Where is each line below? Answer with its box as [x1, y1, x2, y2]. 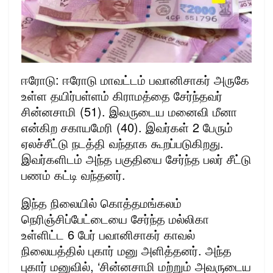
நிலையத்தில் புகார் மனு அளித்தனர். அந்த [21, 241, 232, 259]
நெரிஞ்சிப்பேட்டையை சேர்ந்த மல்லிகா [21, 209, 209, 227]
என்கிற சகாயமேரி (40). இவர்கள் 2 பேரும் [21, 118, 233, 136]
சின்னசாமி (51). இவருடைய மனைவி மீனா [21, 102, 237, 120]
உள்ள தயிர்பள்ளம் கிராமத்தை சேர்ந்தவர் [21, 86, 222, 104]
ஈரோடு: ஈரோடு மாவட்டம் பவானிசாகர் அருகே [21, 70, 249, 88]
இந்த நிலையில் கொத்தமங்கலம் [21, 193, 182, 211]
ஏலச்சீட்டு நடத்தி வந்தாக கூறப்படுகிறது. [21, 133, 224, 152]
